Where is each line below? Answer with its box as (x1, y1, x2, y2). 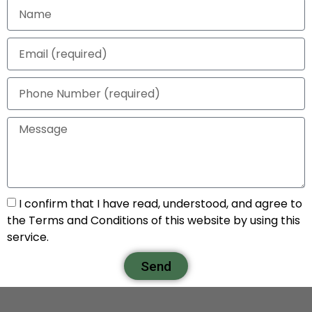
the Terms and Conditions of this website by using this (7, 212, 300, 228)
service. (7, 228, 49, 245)
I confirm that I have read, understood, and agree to (19, 195, 302, 212)
